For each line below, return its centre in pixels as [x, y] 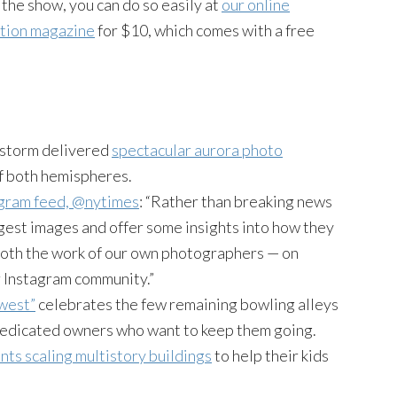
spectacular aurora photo [197, 149]
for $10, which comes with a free [205, 30]
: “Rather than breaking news [236, 201]
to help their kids [270, 355]
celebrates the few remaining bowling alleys [187, 304]
